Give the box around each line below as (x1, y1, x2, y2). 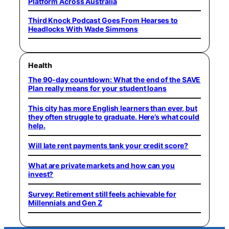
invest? (28, 169, 54, 178)
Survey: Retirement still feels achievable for (28, 189, 176, 198)
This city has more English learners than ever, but (28, 103, 197, 112)
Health (28, 60, 52, 70)
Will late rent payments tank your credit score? (28, 141, 189, 150)
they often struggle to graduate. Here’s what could (28, 112, 199, 121)
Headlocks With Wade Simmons (28, 25, 139, 34)
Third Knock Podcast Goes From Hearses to (28, 16, 178, 25)
